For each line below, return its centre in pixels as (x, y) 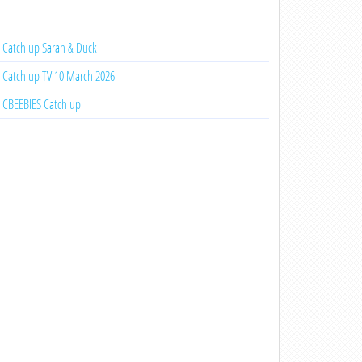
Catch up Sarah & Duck (49, 48)
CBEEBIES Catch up (41, 104)
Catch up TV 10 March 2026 (58, 76)
